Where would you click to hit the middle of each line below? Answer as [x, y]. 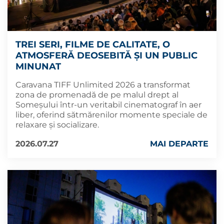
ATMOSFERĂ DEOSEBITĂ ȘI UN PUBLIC [106, 55]
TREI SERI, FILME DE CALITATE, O [93, 44]
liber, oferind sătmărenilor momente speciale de [111, 114]
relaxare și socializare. [57, 124]
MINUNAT [38, 66]
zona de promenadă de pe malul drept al [97, 94]
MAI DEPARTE [179, 143]
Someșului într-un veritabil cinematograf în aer [108, 104]
